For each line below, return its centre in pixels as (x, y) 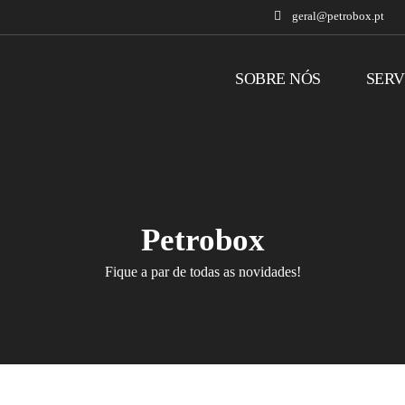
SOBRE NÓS (278, 79)
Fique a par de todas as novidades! (202, 272)
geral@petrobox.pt (338, 16)
